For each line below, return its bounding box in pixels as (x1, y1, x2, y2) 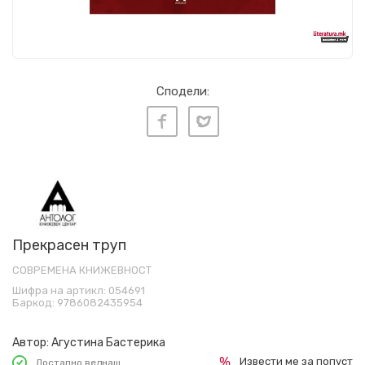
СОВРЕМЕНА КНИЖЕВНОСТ (12, 264, 152, 277)
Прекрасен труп (12, 236, 126, 255)
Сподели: (156, 84, 209, 99)
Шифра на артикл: (12, 284, 108, 297)
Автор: (12, 336, 49, 350)
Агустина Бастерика (51, 336, 165, 350)
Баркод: (12, 297, 57, 310)
